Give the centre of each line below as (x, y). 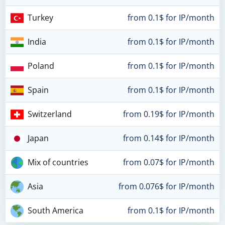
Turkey (41, 18)
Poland (41, 66)
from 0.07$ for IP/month (168, 162)
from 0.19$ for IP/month (168, 114)
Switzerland (50, 114)
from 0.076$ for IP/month (166, 186)
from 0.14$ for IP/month (168, 138)
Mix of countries (58, 162)
